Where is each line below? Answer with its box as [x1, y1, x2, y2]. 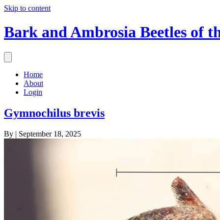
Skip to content [4, 4, 51, 12]
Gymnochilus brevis [4, 106, 105, 119]
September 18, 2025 [19, 129, 81, 138]
